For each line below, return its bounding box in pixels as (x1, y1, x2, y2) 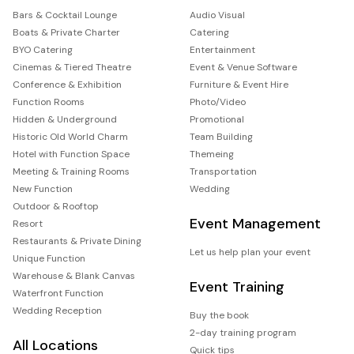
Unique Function (13, 251, 85, 265)
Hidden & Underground (13, 112, 117, 126)
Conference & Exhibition (13, 77, 122, 91)
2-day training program (190, 326, 296, 339)
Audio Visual (190, 8, 245, 21)
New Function (13, 182, 73, 195)
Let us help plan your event (190, 245, 311, 258)
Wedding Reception (13, 303, 102, 317)
